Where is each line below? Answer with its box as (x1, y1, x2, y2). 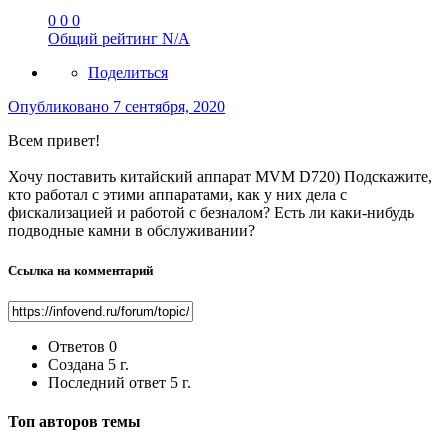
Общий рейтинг (48, 30, 162, 48)
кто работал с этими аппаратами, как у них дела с (8, 186, 347, 204)
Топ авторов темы (8, 412, 141, 430)
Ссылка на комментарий (8, 262, 153, 278)
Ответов (48, 337, 105, 355)
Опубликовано (8, 98, 113, 116)
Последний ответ (48, 373, 170, 391)
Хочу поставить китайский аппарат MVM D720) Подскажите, (8, 168, 432, 186)
